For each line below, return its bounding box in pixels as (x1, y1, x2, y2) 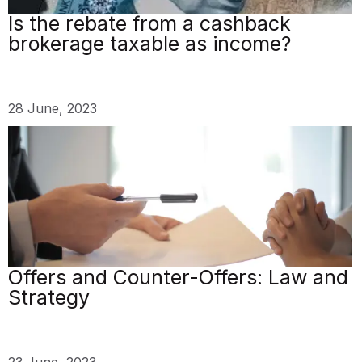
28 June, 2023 (8, 100, 97, 117)
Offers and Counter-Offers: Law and (8, 264, 348, 289)
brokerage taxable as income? (8, 32, 291, 57)
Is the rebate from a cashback (8, 11, 291, 36)
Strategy (8, 284, 90, 309)
